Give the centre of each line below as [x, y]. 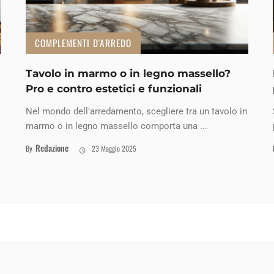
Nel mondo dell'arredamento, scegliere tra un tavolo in [137, 111]
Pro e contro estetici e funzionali [114, 88]
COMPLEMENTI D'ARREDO [83, 43]
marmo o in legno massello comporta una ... [117, 126]
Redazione [52, 147]
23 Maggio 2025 [114, 148]
